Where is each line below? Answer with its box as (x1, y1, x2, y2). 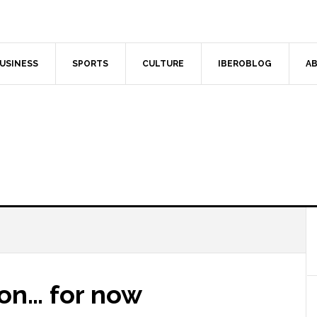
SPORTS (72, 59, 108, 69)
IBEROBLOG (218, 59, 272, 69)
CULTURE (142, 59, 184, 69)
